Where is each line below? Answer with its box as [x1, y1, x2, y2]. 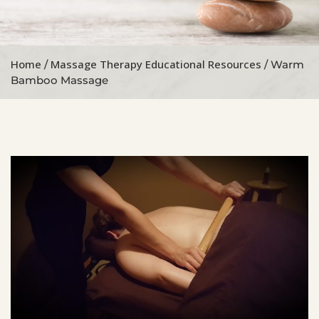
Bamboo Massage [11, 73, 108, 88]
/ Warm [261, 58, 304, 72]
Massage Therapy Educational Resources [51, 57, 261, 72]
